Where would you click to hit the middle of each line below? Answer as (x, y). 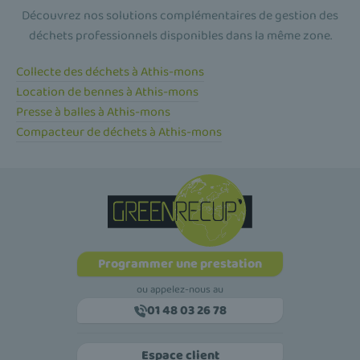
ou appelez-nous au (180, 290)
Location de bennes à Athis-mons (107, 92)
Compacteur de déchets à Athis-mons (119, 133)
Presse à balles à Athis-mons (93, 112)
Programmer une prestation (180, 264)
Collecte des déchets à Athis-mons (110, 72)
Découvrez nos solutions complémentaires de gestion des (180, 16)
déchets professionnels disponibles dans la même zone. (180, 36)
